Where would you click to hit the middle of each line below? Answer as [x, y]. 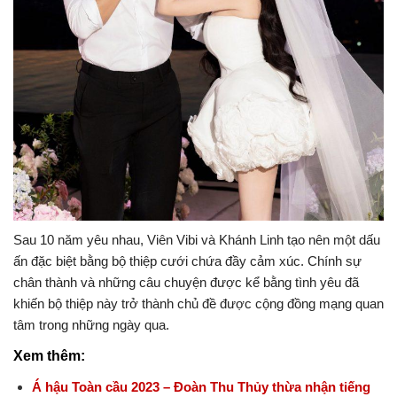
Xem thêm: [49, 355]
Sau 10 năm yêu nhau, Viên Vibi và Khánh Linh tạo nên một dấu [197, 239]
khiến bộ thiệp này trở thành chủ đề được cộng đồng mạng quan [198, 303]
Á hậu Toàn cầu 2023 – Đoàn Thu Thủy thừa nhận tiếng [201, 386]
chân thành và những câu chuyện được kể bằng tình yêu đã [186, 282]
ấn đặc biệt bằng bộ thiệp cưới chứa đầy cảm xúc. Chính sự [187, 261]
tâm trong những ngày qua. [91, 324]
